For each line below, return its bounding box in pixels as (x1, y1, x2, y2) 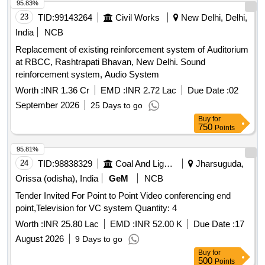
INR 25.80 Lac (43, 219, 99, 230)
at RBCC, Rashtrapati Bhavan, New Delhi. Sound (15, 57, 205, 67)
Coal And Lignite (164, 159, 173, 169)
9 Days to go (75, 234, 122, 244)
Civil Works (115, 12, 160, 23)
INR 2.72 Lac (125, 85, 176, 96)
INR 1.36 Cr (43, 85, 89, 96)
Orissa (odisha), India (15, 173, 98, 184)
